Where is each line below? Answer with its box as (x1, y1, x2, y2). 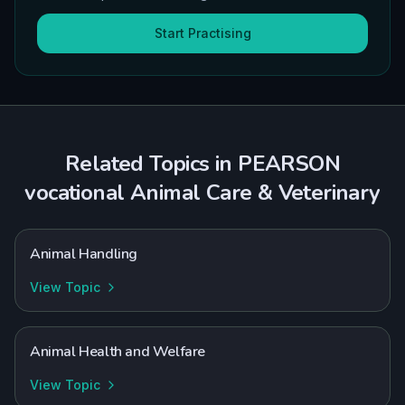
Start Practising (154, 25, 251, 41)
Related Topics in (64, 149, 239, 178)
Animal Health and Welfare (30, 342, 205, 362)
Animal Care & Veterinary (129, 178, 381, 207)
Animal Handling (30, 244, 137, 264)
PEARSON (238, 149, 340, 178)
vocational (24, 178, 125, 207)
